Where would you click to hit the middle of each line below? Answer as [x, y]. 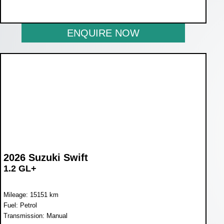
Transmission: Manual [35, 216]
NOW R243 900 [39, 8]
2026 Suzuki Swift [46, 158]
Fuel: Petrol [20, 205]
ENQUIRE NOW [103, 33]
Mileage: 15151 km [31, 195]
